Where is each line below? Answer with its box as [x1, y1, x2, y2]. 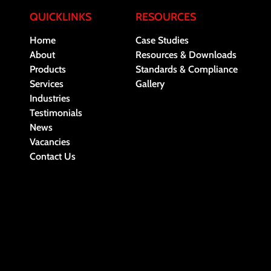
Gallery [135, 77, 165, 90]
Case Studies [135, 34, 189, 46]
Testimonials [29, 106, 82, 119]
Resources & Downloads [135, 48, 237, 60]
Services [29, 77, 64, 90]
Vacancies [29, 135, 70, 148]
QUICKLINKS [29, 10, 91, 24]
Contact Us [29, 150, 76, 162]
